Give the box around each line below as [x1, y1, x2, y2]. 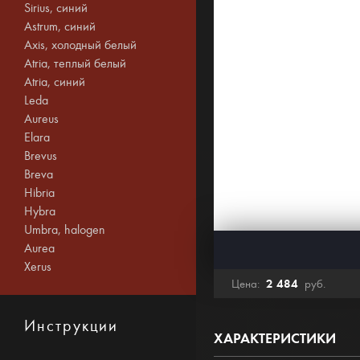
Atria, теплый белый [24, 56, 126, 71]
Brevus [24, 149, 57, 163]
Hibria [24, 186, 55, 200]
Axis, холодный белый [24, 38, 137, 52]
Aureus [24, 112, 59, 126]
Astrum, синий [24, 19, 96, 34]
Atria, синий [24, 75, 85, 89]
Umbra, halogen [24, 223, 105, 237]
